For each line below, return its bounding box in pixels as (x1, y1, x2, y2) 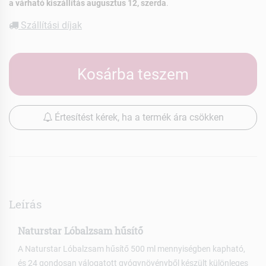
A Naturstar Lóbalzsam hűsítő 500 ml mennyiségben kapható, (18, 244, 245, 254)
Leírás (9, 196, 42, 211)
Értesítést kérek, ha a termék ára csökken (52, 111, 224, 123)
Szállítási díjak (18, 19, 82, 31)
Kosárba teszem (77, 65, 189, 83)
